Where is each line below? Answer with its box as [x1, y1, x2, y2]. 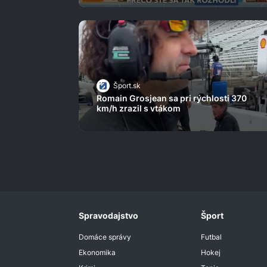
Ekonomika [79, 248, 116, 257]
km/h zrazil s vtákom [97, 103, 181, 114]
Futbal [200, 232, 222, 242]
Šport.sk [113, 81, 141, 91]
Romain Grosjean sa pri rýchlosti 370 [97, 93, 247, 104]
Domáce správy [79, 232, 131, 242]
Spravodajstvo [79, 210, 138, 221]
